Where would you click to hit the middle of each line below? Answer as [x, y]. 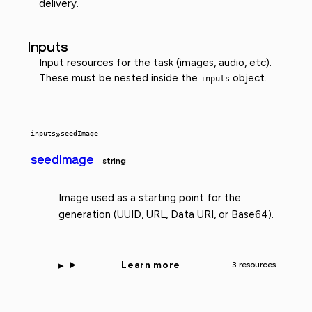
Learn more [151, 265]
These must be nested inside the [120, 78]
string [114, 161]
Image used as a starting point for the [150, 197]
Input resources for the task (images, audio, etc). [155, 62]
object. [248, 78]
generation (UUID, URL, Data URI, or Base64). [166, 214]
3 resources [253, 265]
